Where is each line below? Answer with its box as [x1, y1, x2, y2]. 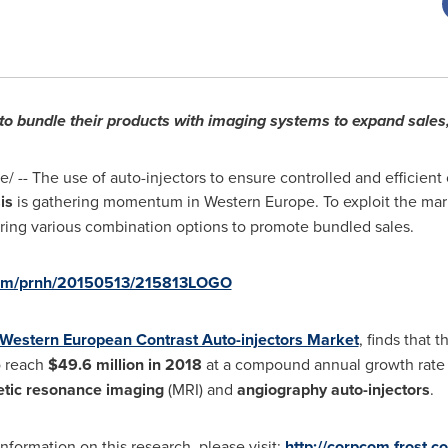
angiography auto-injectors [236, 378, 430, 401]
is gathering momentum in [12, 190, 204, 212]
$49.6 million [47, 353, 144, 376]
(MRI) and [163, 378, 237, 400]
